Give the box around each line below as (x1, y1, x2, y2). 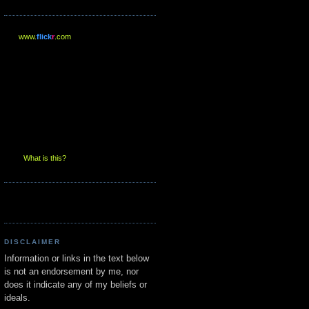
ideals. (4, 292, 30, 303)
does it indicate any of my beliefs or (4, 279, 147, 290)
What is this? (23, 153, 66, 162)
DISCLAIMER (4, 237, 61, 246)
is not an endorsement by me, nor (4, 266, 139, 277)
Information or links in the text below (4, 253, 149, 264)
